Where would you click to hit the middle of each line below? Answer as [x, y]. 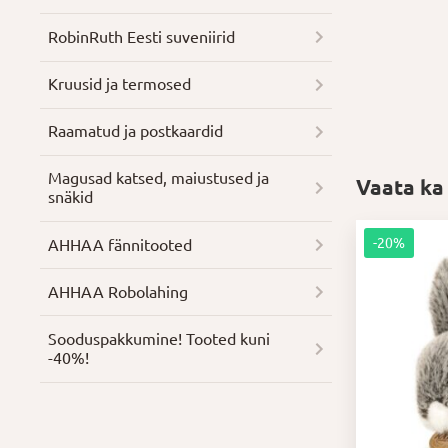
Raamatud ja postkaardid [136, 131]
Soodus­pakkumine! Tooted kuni [159, 339]
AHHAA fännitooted [120, 244]
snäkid [71, 197]
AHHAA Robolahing [118, 291]
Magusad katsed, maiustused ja [159, 178]
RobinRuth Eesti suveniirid [142, 36]
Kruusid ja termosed [120, 84]
